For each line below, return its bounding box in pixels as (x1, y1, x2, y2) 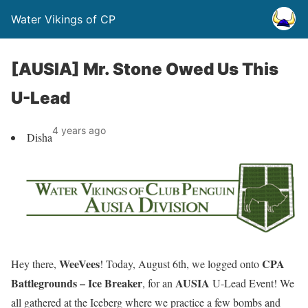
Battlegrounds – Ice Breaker (11, 275, 142, 291)
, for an (142, 276, 175, 291)
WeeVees (59, 256, 100, 272)
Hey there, (11, 256, 59, 272)
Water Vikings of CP (11, 12, 115, 26)
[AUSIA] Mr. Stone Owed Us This (11, 59, 278, 79)
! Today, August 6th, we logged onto (100, 256, 262, 272)
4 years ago (52, 124, 106, 136)
